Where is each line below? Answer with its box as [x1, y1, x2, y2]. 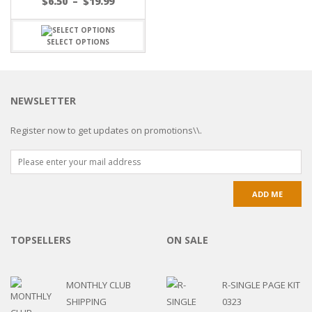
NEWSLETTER [10, 94, 76, 108]
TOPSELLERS [10, 233, 71, 247]
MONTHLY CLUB [66, 279, 131, 292]
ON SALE [166, 233, 208, 247]
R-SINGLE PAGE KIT [222, 279, 300, 292]
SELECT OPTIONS [47, 37, 109, 47]
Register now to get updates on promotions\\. [10, 124, 202, 137]
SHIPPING [66, 295, 107, 309]
